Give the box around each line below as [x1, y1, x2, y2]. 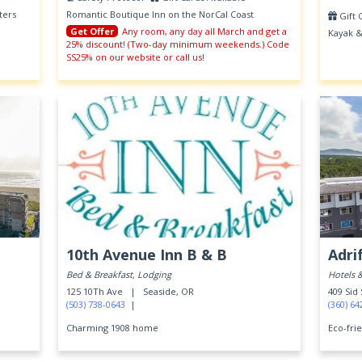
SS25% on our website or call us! [66, 51, 205, 63]
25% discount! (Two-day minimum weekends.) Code [66, 38, 290, 50]
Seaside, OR [143, 285, 195, 297]
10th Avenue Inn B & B [66, 245, 228, 264]
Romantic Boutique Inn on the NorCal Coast [66, 8, 255, 20]
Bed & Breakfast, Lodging [66, 268, 172, 280]
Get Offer [70, 25, 115, 37]
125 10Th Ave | [66, 285, 141, 297]
